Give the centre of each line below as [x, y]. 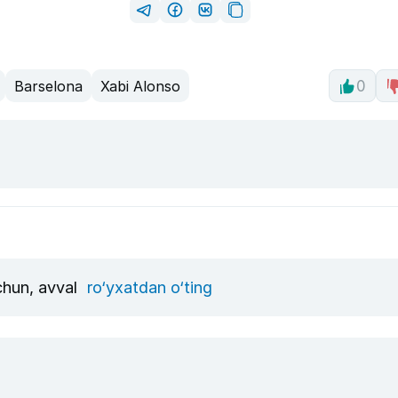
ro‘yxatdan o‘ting [150, 288]
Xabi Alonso [140, 86]
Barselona [48, 86]
